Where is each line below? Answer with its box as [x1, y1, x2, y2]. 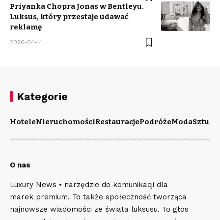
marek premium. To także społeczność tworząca [10, 192, 187, 202]
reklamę [10, 23, 42, 32]
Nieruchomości [36, 117, 95, 127]
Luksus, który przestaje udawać [10, 12, 129, 22]
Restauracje [95, 117, 139, 127]
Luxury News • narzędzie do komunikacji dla [10, 180, 168, 190]
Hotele [10, 117, 36, 127]
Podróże [139, 117, 171, 127]
